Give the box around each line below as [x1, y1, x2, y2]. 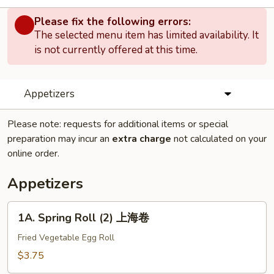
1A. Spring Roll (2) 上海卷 [18, 210, 149, 225]
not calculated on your [171, 132, 267, 146]
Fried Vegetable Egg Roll [18, 232, 114, 243]
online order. [7, 147, 59, 160]
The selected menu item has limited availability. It [34, 28, 259, 42]
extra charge [112, 132, 171, 146]
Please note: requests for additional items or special [7, 117, 228, 131]
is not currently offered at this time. [34, 43, 198, 57]
